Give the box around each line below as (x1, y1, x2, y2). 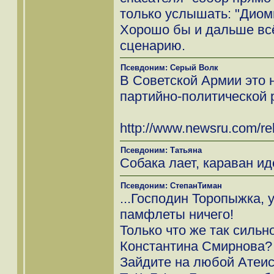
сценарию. (120, 37, 185, 53)
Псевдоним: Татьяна (120, 146, 202, 155)
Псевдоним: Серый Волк (120, 63, 218, 73)
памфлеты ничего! (120, 206, 234, 222)
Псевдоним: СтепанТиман (120, 180, 222, 190)
